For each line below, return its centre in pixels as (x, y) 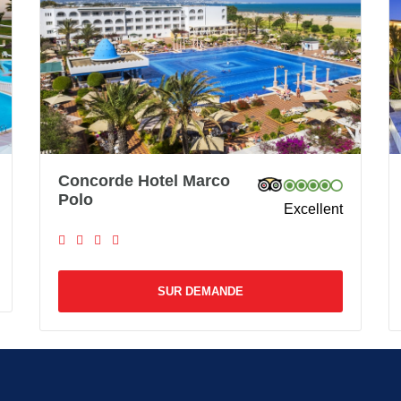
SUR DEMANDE (200, 291)
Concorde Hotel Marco (144, 180)
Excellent (313, 209)
